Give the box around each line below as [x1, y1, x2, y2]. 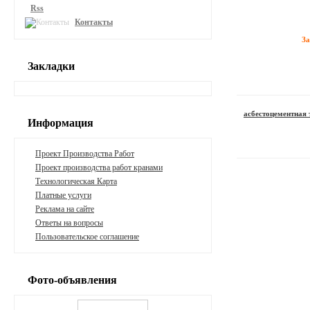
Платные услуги [35, 190, 91, 200]
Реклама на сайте [35, 204, 94, 214]
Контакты [75, 17, 113, 27]
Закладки [28, 60, 75, 72]
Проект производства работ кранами [35, 163, 163, 172]
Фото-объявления [28, 274, 117, 286]
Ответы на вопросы [35, 218, 103, 228]
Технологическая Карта [35, 176, 117, 186]
